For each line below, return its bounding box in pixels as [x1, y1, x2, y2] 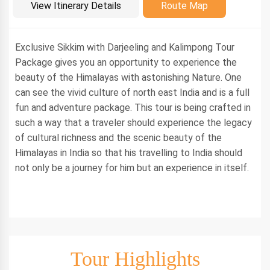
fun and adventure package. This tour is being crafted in [15, 102, 251, 113]
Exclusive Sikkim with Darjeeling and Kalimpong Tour [15, 42, 234, 53]
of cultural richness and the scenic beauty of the [15, 132, 222, 143]
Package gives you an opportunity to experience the [15, 57, 237, 68]
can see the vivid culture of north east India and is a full [15, 87, 250, 98]
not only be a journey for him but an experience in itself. [15, 162, 254, 174]
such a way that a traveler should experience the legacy [15, 117, 252, 128]
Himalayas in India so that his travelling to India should [15, 147, 242, 159]
